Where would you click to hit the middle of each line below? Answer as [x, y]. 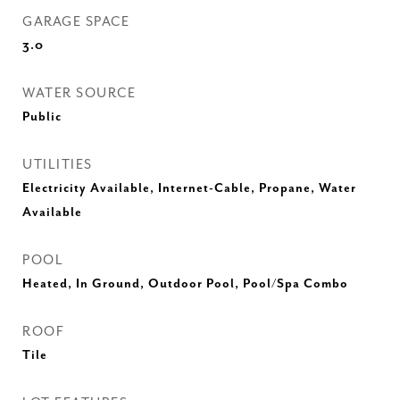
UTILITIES [58, 165]
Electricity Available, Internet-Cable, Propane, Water [189, 188]
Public [42, 117]
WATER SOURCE [79, 93]
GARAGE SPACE [76, 22]
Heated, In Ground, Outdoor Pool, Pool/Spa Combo [185, 284]
